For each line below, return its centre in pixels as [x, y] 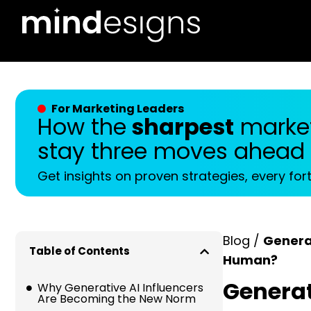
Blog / [243, 241]
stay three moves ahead [171, 151]
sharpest [180, 127]
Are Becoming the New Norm [118, 299]
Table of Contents [79, 251]
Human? [250, 260]
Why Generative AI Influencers [120, 288]
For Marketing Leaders [118, 109]
